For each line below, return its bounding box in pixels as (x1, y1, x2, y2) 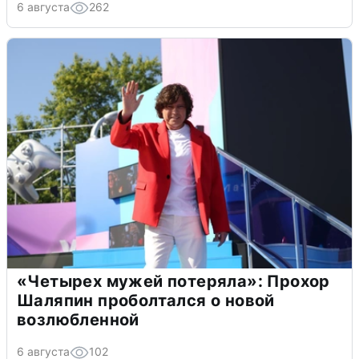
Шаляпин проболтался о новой (17, 290, 275, 310)
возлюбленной (17, 309, 139, 329)
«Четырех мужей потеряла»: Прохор (17, 271, 330, 291)
